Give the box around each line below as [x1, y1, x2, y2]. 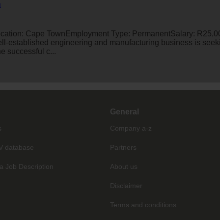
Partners [110, 143, 137, 151]
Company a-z [110, 124, 152, 132]
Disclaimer [110, 181, 142, 190]
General [110, 107, 139, 116]
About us [110, 162, 137, 170]
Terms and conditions [110, 200, 176, 209]
